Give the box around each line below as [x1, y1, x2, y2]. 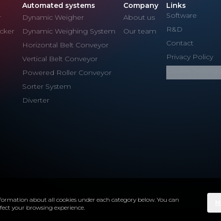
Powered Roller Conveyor [22, 68, 111, 77]
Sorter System [22, 82, 71, 91]
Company [123, 1, 158, 10]
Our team [123, 27, 156, 36]
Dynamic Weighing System [22, 27, 115, 36]
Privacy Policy [166, 52, 213, 61]
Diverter [22, 96, 49, 105]
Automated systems [22, 1, 95, 10]
